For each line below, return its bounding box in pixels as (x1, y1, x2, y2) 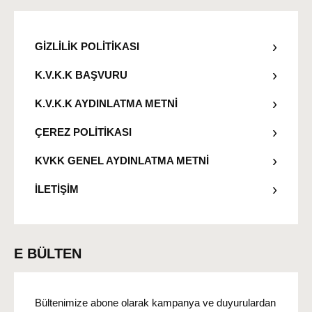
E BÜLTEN (14, 246, 81, 262)
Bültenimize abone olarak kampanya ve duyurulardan (35, 297, 276, 309)
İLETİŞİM (35, 182, 79, 195)
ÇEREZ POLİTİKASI (35, 125, 132, 138)
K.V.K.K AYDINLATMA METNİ (35, 97, 178, 109)
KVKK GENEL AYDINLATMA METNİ (35, 154, 209, 166)
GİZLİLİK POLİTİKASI (35, 40, 139, 52)
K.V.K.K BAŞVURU (35, 68, 127, 81)
